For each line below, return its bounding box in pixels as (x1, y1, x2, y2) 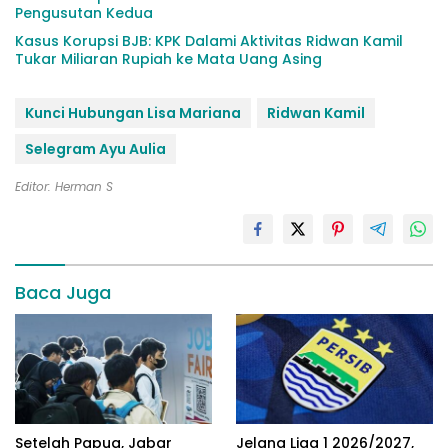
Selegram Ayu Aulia (25, 138, 166, 159)
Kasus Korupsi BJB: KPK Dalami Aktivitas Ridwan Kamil (15, 30, 403, 51)
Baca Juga (15, 279, 111, 305)
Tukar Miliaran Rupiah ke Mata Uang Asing (15, 48, 322, 69)
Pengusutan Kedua (15, 2, 161, 23)
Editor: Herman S (15, 177, 113, 195)
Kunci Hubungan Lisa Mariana (25, 102, 241, 123)
